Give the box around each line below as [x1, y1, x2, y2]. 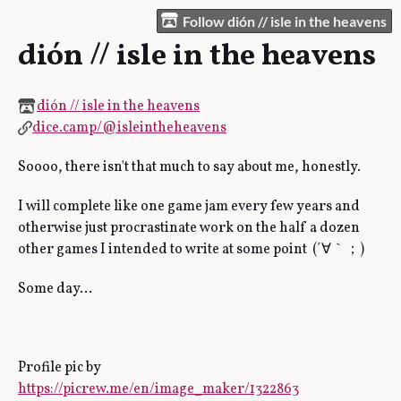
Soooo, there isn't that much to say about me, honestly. [18, 158, 361, 177]
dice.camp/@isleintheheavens [32, 118, 226, 138]
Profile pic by [18, 358, 101, 378]
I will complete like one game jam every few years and [18, 197, 360, 217]
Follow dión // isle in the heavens [183, 12, 388, 30]
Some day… [18, 279, 92, 299]
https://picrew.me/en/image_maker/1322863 [18, 380, 299, 399]
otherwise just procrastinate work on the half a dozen [18, 218, 360, 238]
